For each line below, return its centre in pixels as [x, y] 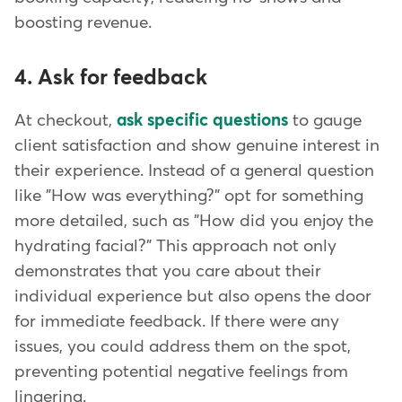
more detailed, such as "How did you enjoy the [194, 222]
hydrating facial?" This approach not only [175, 247]
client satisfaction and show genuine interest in [197, 146]
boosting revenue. [83, 23]
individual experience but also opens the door [193, 297]
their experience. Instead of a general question [194, 171]
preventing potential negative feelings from [181, 372]
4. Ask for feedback [111, 79]
